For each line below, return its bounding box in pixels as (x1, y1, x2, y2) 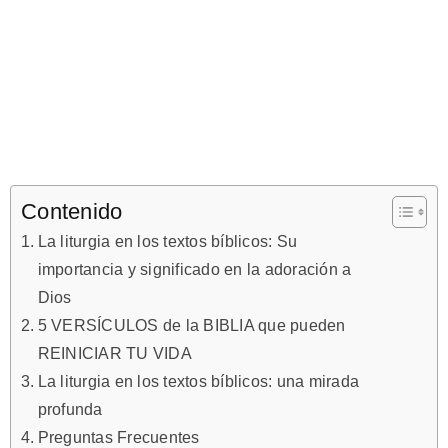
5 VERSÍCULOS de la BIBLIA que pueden (37, 316, 346, 335)
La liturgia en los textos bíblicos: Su (37, 232, 298, 251)
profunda (37, 400, 103, 419)
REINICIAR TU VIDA (37, 344, 192, 363)
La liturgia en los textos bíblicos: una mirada (37, 372, 360, 391)
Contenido (21, 199, 123, 225)
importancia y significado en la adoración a (37, 260, 352, 279)
